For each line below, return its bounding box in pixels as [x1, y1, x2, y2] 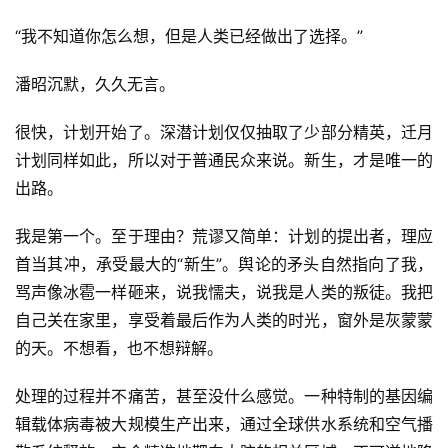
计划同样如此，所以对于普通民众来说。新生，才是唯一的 [15, 150, 433, 171]
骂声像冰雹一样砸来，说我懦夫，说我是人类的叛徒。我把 [15, 282, 433, 303]
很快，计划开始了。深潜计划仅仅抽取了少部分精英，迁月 [15, 122, 433, 143]
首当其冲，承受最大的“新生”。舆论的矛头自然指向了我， [15, 254, 433, 275]
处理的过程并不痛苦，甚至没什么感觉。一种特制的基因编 [15, 386, 433, 407]
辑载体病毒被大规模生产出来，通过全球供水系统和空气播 [15, 414, 433, 435]
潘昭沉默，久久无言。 [15, 74, 175, 95]
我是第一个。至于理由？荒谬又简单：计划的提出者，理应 [15, 226, 433, 247]
